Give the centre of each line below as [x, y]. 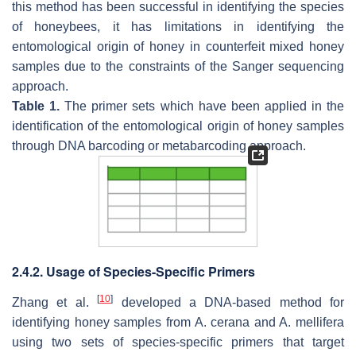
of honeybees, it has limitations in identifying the [178, 27]
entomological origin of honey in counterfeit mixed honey [178, 47]
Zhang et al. [55, 303]
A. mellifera [311, 323]
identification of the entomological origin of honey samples [178, 126]
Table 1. [36, 106]
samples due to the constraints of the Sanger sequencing [178, 67]
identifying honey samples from [103, 323]
